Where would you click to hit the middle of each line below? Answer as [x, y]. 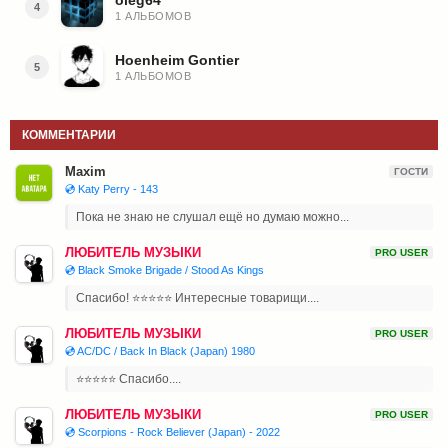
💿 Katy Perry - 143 [111, 188]
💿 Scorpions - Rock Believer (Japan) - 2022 [172, 431]
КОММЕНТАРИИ [69, 134]
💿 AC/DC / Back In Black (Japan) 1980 [160, 350]
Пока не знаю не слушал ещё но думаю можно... [212, 216]
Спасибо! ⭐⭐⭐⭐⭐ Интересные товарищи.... [197, 297]
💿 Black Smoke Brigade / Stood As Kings [164, 269]
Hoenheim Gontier [177, 59]
